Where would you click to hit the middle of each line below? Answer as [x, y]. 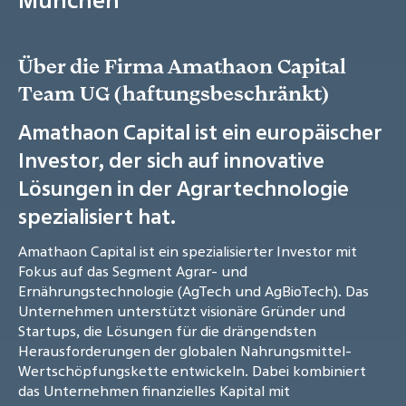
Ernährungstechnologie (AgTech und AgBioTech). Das [193, 291]
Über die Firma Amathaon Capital [182, 67]
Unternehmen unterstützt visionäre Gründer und [182, 311]
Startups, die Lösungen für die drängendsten [167, 331]
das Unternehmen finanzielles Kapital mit [154, 391]
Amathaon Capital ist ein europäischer [200, 132]
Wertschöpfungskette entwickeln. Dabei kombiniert [192, 371]
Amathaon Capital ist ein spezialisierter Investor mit [188, 251]
